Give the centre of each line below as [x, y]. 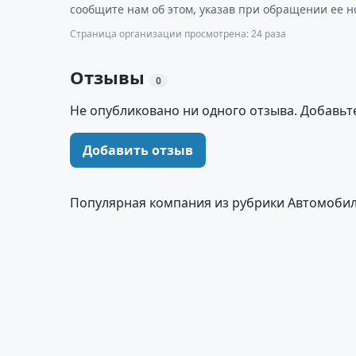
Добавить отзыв [138, 150]
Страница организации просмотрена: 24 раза [178, 34]
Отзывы [110, 77]
